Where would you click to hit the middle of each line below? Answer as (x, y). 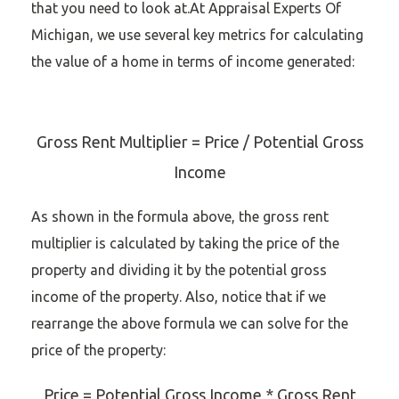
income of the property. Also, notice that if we (179, 297)
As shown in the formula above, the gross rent (180, 216)
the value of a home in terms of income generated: (193, 61)
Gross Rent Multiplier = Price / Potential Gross (199, 142)
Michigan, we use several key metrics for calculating (197, 35)
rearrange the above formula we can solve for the (190, 323)
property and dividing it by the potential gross (179, 270)
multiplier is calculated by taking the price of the (185, 243)
